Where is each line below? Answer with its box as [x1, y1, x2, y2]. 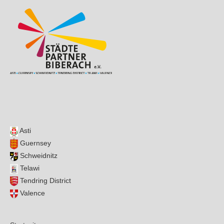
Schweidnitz [18, 152, 57, 160]
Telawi [18, 164, 39, 172]
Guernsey [18, 139, 51, 147]
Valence [18, 189, 45, 197]
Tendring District [18, 177, 71, 185]
